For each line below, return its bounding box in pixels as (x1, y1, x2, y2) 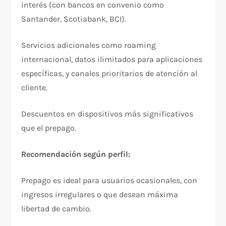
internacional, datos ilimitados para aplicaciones (21, 54, 203, 64)
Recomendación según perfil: (21, 149, 131, 159)
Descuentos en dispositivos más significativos (21, 108, 194, 119)
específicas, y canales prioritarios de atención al (21, 68, 198, 78)
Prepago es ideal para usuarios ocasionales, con (21, 175, 198, 185)
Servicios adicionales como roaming (21, 40, 156, 50)
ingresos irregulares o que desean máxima (21, 189, 179, 199)
